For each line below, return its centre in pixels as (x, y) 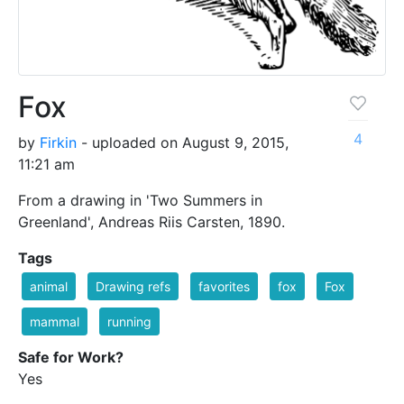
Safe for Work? (71, 357)
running (129, 321)
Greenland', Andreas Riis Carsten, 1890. (151, 221)
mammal (55, 321)
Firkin (58, 142)
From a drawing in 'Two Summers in (140, 200)
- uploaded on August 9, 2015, (183, 142)
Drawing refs (133, 286)
